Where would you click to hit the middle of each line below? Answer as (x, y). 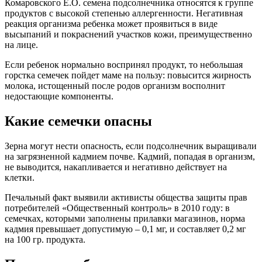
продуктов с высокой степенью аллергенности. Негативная (124, 13)
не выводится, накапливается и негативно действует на (116, 167)
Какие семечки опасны (78, 121)
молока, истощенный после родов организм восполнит (115, 85)
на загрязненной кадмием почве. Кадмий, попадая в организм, (130, 156)
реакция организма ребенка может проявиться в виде (111, 23)
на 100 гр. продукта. (45, 239)
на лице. (21, 44)
